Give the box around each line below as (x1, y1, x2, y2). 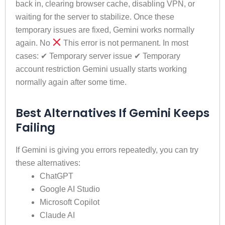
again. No (16, 38, 52, 47)
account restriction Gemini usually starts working (16, 64, 187, 73)
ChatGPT (40, 171, 73, 180)
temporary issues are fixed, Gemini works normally (16, 25, 194, 34)
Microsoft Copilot (40, 197, 99, 206)
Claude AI (40, 210, 75, 219)
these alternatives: (16, 158, 80, 167)
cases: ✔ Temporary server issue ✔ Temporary (16, 51, 180, 60)
